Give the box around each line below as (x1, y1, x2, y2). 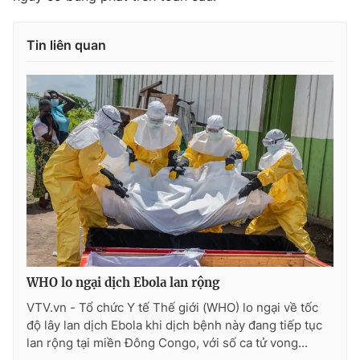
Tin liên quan (27, 36, 106, 53)
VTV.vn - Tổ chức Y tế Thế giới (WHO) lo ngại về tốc (27, 299, 318, 315)
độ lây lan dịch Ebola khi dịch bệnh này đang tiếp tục (27, 317, 322, 333)
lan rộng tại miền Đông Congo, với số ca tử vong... (27, 334, 308, 350)
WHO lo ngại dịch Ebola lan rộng (27, 274, 219, 290)
